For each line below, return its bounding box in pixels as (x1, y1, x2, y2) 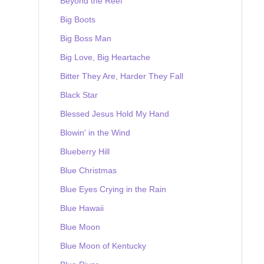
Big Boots (60, 14, 95, 24)
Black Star (60, 90, 98, 100)
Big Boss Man (60, 33, 111, 43)
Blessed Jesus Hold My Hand (60, 108, 169, 118)
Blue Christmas (60, 165, 117, 175)
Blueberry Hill (60, 146, 110, 156)
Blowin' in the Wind (60, 127, 130, 137)
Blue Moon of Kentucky (60, 240, 146, 250)
